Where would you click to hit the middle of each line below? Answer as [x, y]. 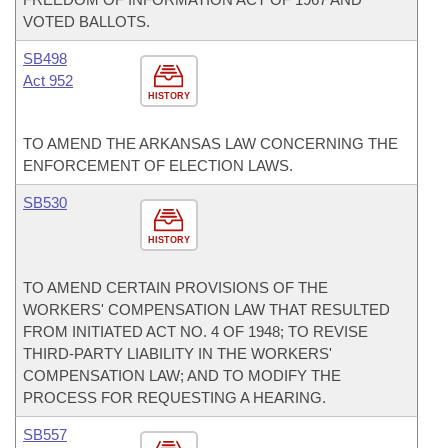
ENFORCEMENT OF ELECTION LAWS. [158, 165]
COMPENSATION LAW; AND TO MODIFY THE [182, 375]
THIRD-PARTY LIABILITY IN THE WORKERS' [177, 353]
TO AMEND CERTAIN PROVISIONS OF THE [175, 287]
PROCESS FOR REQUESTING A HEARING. [174, 397]
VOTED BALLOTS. [86, 21]
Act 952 [48, 80]
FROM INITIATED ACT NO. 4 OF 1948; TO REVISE [195, 331]
